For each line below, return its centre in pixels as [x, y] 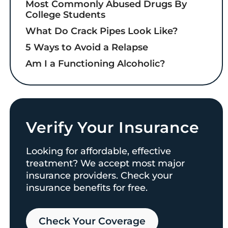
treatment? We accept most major [105, 163]
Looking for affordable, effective [98, 151]
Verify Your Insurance [112, 127]
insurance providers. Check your [99, 175]
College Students [66, 15]
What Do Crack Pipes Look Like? [102, 31]
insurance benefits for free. [87, 188]
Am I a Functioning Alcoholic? [95, 64]
